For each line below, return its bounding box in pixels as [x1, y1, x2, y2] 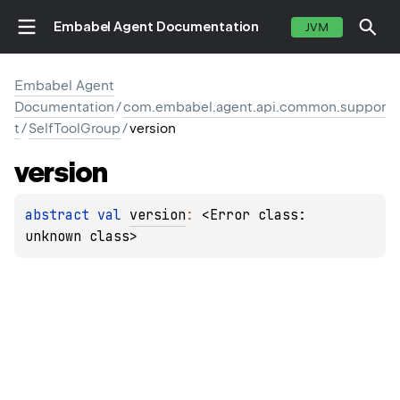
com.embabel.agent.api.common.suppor [123, 99, 386, 115]
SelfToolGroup [29, 121, 121, 137]
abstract [25, 206, 97, 225]
